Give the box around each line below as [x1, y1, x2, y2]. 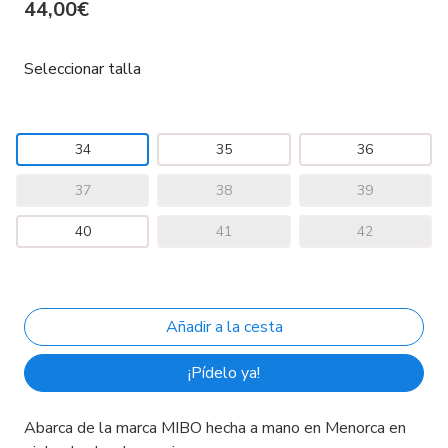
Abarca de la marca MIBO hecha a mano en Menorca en [24, 416, 406, 439]
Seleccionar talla [24, 57, 141, 80]
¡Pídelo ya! [188, 361, 260, 384]
